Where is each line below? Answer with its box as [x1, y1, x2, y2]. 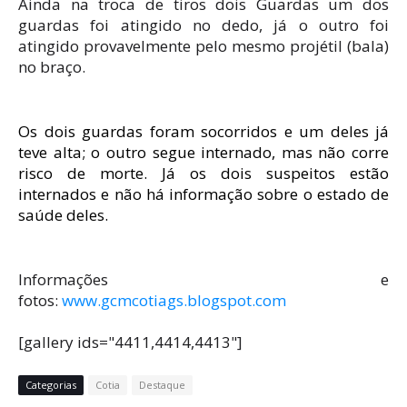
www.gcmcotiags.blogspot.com [62, 289, 286, 311]
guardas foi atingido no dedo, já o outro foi [18, 14, 389, 35]
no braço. [18, 55, 85, 77]
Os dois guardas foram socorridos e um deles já [18, 120, 389, 142]
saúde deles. [18, 203, 108, 225]
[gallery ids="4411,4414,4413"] [18, 331, 243, 352]
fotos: [18, 289, 62, 311]
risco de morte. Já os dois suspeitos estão [18, 162, 389, 184]
